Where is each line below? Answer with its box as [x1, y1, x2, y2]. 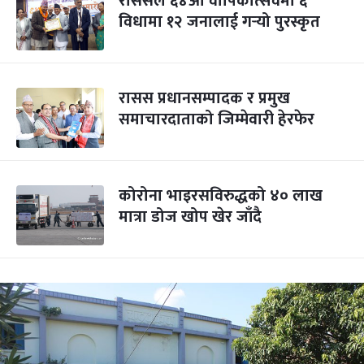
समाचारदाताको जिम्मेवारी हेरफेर [119, 106, 314, 133]
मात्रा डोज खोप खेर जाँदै [119, 203, 262, 231]
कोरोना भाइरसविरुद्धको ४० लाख [119, 182, 323, 210]
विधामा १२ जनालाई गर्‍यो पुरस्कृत [119, 8, 320, 36]
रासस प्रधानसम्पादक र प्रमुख [119, 84, 290, 112]
